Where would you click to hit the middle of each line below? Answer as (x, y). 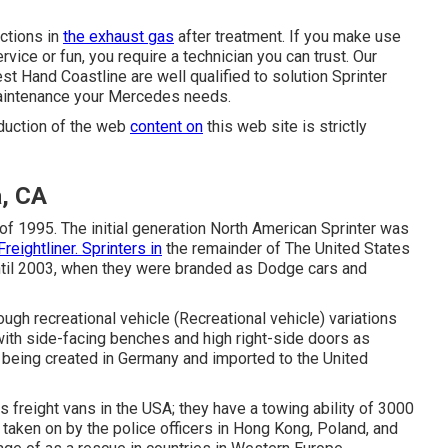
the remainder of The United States (286, 248)
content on (166, 126)
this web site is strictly (285, 126)
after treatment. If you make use (287, 36)
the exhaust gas (118, 36)
